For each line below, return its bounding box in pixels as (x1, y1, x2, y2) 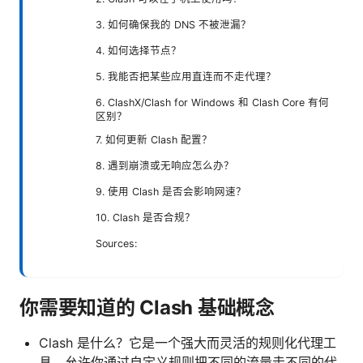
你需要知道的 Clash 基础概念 (19, 295, 275, 319)
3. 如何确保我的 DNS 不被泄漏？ (96, 18, 251, 31)
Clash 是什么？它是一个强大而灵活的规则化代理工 (39, 334, 336, 351)
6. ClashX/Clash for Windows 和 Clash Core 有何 (96, 96, 329, 109)
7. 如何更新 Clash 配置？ (96, 133, 212, 146)
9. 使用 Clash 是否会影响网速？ (96, 185, 246, 198)
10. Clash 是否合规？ (96, 211, 195, 224)
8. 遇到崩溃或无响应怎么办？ (96, 159, 234, 172)
